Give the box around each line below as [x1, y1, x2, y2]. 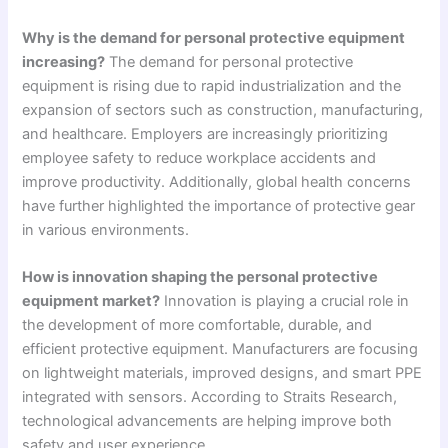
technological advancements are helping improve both [22, 412, 393, 431]
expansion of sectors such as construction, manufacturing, [22, 100, 424, 119]
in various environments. [22, 220, 190, 239]
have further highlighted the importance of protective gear [22, 196, 416, 215]
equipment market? [22, 292, 161, 311]
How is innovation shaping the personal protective [22, 268, 379, 287]
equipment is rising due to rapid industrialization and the [22, 76, 402, 95]
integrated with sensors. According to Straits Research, [22, 388, 398, 407]
